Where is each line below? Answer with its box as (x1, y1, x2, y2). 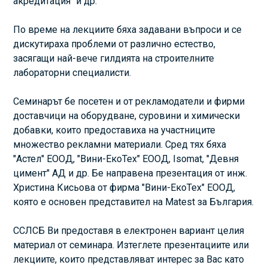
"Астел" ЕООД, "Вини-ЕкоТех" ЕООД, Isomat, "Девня (13, 153, 239, 165)
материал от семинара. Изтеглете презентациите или (13, 239, 249, 251)
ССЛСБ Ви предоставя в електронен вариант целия (13, 224, 245, 236)
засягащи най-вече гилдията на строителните (13, 52, 215, 64)
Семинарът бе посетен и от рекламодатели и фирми (13, 95, 245, 107)
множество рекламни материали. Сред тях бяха (13, 138, 227, 150)
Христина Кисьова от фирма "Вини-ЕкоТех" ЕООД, (13, 181, 236, 193)
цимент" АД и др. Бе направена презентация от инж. (13, 167, 248, 179)
